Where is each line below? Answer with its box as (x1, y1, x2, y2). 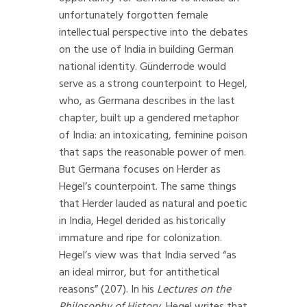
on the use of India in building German (59, 41, 234, 59)
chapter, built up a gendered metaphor (59, 110, 239, 127)
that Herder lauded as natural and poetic (59, 195, 247, 213)
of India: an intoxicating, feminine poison (59, 127, 247, 145)
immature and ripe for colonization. (59, 230, 222, 247)
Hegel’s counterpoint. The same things (59, 178, 236, 196)
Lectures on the (157, 281, 231, 299)
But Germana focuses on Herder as (59, 161, 221, 179)
